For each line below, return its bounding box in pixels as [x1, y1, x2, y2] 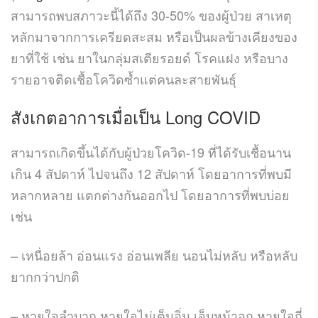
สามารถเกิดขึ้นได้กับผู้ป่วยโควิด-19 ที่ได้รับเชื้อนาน [11, 142, 291, 161]
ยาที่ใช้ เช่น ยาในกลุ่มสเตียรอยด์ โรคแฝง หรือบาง [11, 48, 288, 67]
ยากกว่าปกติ [11, 266, 79, 285]
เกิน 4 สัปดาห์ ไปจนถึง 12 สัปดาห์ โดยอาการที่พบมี [11, 163, 292, 182]
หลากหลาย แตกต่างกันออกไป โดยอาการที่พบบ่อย [11, 185, 290, 204]
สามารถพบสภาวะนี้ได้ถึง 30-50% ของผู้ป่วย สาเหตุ [11, 5, 292, 24]
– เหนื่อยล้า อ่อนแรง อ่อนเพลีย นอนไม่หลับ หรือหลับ [11, 245, 297, 264]
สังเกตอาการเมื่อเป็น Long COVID [11, 104, 261, 129]
